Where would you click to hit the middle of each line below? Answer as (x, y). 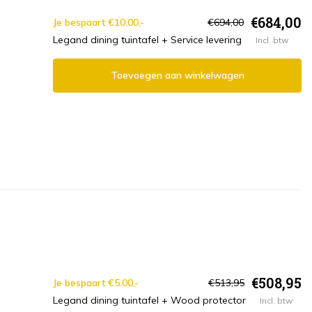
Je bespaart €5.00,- (96, 282)
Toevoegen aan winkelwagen (177, 76)
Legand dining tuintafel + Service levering (147, 40)
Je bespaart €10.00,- (99, 22)
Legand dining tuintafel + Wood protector (149, 301)
